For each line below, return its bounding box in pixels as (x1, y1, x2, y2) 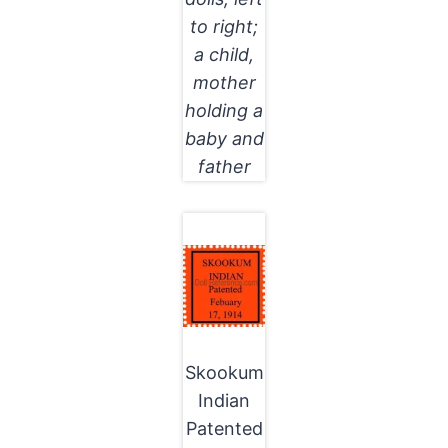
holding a (185, 99, 263, 121)
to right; (190, 15, 258, 37)
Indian (198, 389, 250, 411)
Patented (185, 417, 263, 439)
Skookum (184, 361, 264, 383)
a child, (194, 43, 254, 65)
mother (192, 71, 256, 93)
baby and (184, 127, 264, 149)
